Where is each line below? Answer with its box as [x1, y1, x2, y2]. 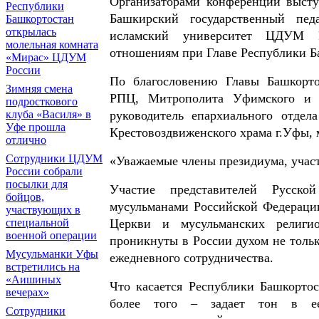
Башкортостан [6, 13, 74, 25]
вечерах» [6, 286, 49, 298]
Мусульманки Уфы [6, 248, 98, 260]
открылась [6, 26, 56, 38]
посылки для [6, 178, 68, 190]
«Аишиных [6, 273, 61, 286]
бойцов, [6, 191, 44, 203]
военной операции [6, 229, 97, 241]
